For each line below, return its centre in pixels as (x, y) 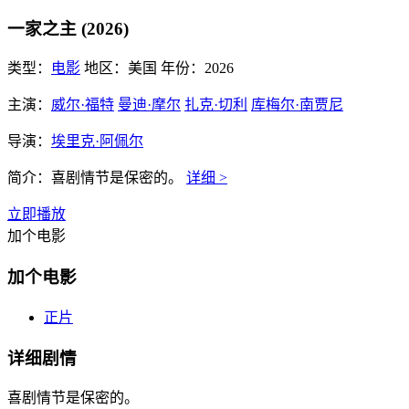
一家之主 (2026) (68, 28)
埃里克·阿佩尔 (97, 142)
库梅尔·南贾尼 (297, 105)
